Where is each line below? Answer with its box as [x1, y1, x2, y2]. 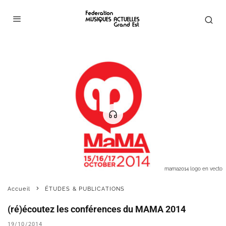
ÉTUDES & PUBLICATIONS [44, 185, 125, 192]
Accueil [8, 185, 30, 192]
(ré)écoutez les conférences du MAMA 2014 [8, 203, 186, 214]
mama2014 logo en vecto [164, 165, 222, 172]
